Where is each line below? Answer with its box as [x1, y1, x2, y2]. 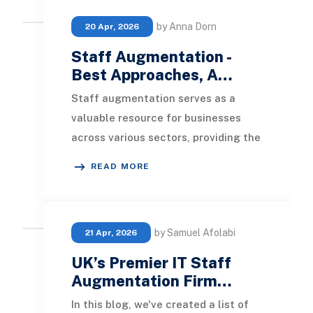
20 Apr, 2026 [85, 22, 139, 32]
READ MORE [90, 161, 150, 172]
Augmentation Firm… [71, 272, 232, 291]
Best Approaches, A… [71, 66, 233, 85]
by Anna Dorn [156, 21, 217, 33]
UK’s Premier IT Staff [71, 254, 231, 272]
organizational [71, 170, 146, 183]
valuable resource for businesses [71, 112, 241, 124]
